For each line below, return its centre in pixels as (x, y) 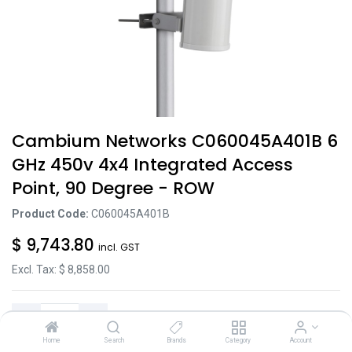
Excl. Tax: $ (40, 269)
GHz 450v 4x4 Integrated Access (152, 165)
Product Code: (51, 214)
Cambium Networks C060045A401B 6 (175, 141)
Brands (176, 340)
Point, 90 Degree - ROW (113, 188)
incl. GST (119, 247)
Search (114, 340)
